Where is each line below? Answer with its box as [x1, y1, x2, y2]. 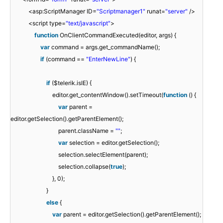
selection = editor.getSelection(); [69, 138, 159, 146]
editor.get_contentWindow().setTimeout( [52, 91, 163, 99]
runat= [147, 7, 165, 15]
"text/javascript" [66, 19, 111, 27]
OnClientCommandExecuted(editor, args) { [60, 31, 176, 39]
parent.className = [58, 126, 115, 134]
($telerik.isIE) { [52, 79, 92, 87]
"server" [165, 7, 189, 15]
